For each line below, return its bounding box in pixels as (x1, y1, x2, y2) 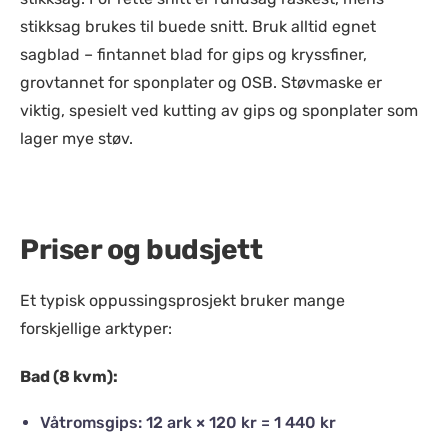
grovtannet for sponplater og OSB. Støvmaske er (20, 73, 382, 92)
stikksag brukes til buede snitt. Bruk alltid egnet (20, 17, 376, 36)
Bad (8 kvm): (20, 367, 118, 386)
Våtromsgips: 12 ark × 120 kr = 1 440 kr (40, 413, 336, 432)
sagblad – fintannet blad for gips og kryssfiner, (20, 45, 367, 64)
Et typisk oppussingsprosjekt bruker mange (20, 291, 345, 310)
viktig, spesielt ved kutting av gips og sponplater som (20, 101, 418, 120)
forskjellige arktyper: (20, 319, 172, 338)
